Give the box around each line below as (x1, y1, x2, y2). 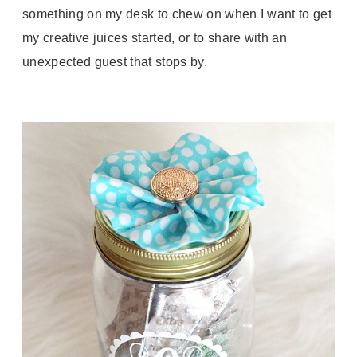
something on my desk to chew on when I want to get (22, 7, 332, 21)
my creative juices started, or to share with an (22, 31, 288, 45)
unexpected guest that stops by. (22, 55, 211, 69)
